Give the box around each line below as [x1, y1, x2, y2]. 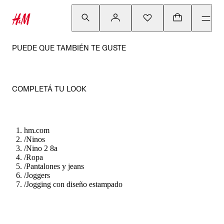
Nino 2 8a [26, 144, 57, 152]
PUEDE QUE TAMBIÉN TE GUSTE [12, 43, 126, 52]
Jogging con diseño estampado [26, 180, 122, 188]
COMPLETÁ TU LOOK [12, 84, 86, 93]
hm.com [24, 126, 49, 134]
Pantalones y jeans [26, 162, 84, 170]
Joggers [26, 171, 50, 179]
